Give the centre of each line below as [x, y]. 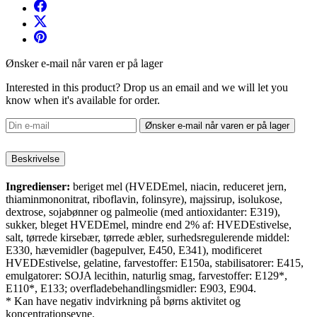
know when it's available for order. [83, 100]
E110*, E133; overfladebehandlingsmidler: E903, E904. [131, 288]
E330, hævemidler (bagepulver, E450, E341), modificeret [134, 250]
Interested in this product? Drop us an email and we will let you [147, 87]
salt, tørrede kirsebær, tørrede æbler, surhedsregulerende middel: [148, 237]
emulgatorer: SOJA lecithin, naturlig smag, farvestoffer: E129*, [146, 275]
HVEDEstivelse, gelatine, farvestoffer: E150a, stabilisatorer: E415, [155, 263]
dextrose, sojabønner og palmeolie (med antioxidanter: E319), [143, 212]
